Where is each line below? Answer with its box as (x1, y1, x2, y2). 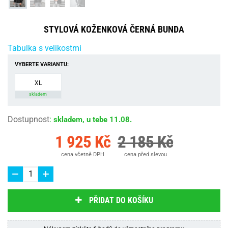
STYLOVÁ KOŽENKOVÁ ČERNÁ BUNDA (44, 23, 184, 35)
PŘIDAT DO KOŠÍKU (89, 195, 153, 206)
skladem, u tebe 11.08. (53, 115, 132, 124)
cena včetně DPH (61, 151, 104, 158)
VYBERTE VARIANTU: (15, 61, 69, 68)
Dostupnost (8, 114, 49, 124)
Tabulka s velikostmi (8, 43, 81, 53)
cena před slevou (124, 151, 167, 158)
